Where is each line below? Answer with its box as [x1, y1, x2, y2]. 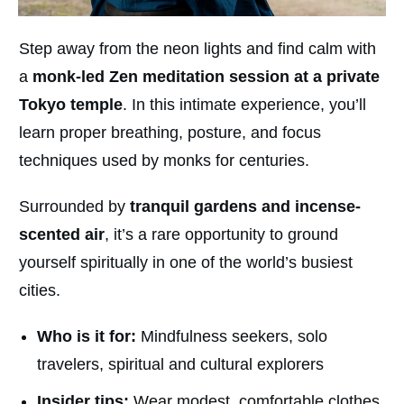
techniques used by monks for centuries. [19, 151, 314, 170]
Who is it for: [37, 327, 136, 346]
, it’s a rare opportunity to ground [105, 225, 338, 244]
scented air [19, 225, 105, 244]
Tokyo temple [19, 96, 123, 115]
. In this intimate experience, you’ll [123, 96, 366, 115]
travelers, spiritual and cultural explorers [37, 355, 324, 374]
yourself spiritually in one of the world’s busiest [19, 253, 353, 272]
